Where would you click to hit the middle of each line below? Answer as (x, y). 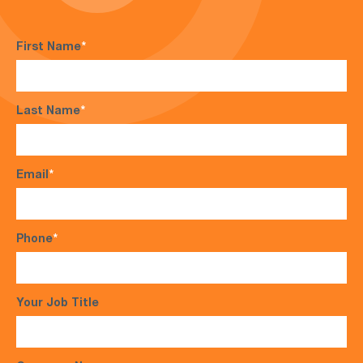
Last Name (48, 112)
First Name (49, 48)
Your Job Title (58, 304)
